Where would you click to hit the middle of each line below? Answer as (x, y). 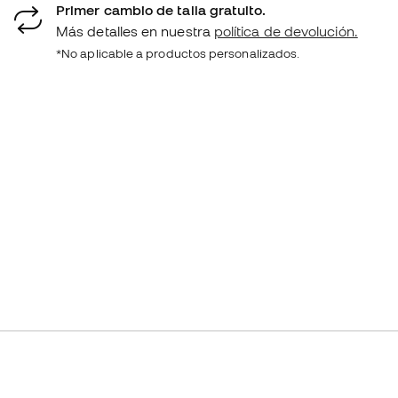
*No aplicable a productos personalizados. (178, 54)
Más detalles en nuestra (135, 32)
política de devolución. (286, 32)
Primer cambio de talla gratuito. (161, 10)
